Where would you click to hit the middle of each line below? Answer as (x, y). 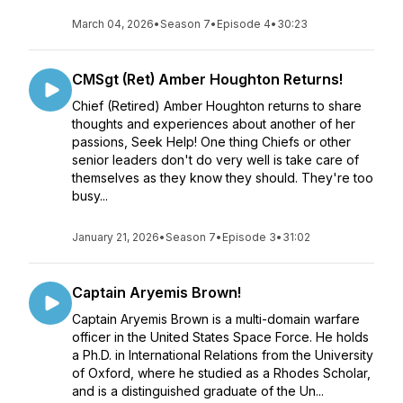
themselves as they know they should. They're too (223, 178)
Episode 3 (249, 237)
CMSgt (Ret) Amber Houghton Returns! (207, 79)
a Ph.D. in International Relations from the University (223, 355)
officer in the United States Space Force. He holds (220, 337)
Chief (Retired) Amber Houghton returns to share (217, 106)
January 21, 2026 (116, 237)
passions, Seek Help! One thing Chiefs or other (211, 142)
